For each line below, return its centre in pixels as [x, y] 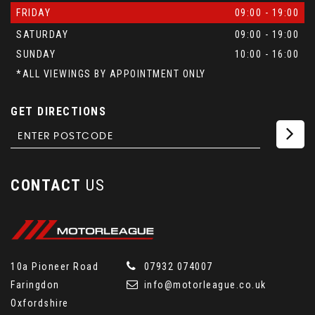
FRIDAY [33, 12]
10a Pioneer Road [54, 267]
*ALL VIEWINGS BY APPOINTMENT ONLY [111, 73]
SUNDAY [36, 54]
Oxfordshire [40, 303]
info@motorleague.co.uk [204, 285]
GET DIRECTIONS [58, 111]
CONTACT [46, 185]
